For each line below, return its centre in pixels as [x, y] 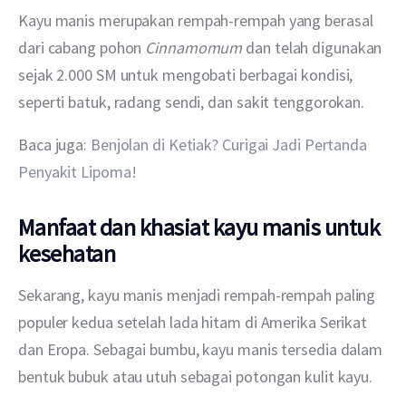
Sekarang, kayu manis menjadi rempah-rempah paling [199, 295]
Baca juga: [54, 144]
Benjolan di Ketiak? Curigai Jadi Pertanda [230, 144]
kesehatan [67, 253]
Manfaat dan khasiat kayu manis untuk [199, 227]
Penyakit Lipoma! [77, 171]
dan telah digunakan [314, 47]
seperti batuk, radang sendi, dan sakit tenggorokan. [192, 101]
